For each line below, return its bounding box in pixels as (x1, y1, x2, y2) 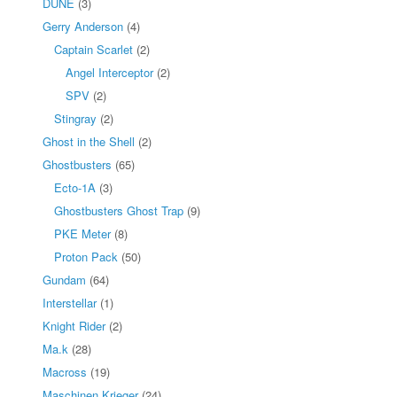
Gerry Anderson (43, 17, 123, 35)
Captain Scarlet (54, 40, 133, 58)
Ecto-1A (54, 178, 96, 196)
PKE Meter (54, 224, 111, 242)
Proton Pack (54, 247, 118, 265)
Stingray (54, 109, 97, 127)
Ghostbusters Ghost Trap (54, 201, 183, 219)
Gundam (43, 270, 86, 288)
